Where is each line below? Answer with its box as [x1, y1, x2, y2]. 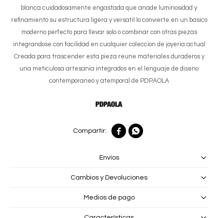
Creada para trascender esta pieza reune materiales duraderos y [14, 53, 204, 60]
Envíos [99, 154, 119, 161]
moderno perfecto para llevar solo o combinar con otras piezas [21, 28, 197, 36]
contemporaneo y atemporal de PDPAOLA [49, 77, 169, 84]
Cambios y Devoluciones [71, 174, 147, 181]
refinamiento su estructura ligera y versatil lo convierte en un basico [11, 16, 207, 23]
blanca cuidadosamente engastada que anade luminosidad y [21, 4, 197, 11]
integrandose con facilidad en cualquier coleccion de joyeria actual [13, 40, 205, 48]
